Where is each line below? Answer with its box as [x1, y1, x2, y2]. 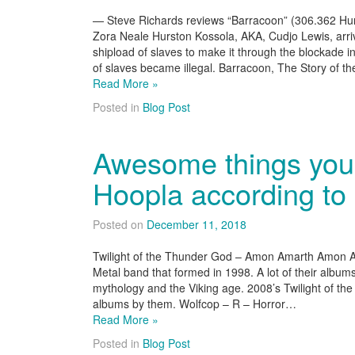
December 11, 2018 [147, 216, 246, 232]
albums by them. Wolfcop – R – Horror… [93, 296, 296, 311]
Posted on [93, 216, 147, 232]
